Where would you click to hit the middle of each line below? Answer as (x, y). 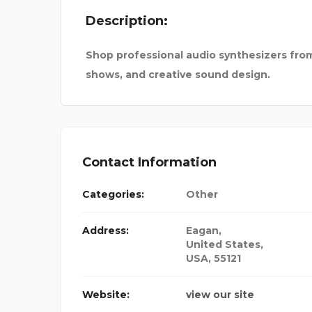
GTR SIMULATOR (189, 22)
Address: (106, 231)
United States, (225, 245)
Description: (127, 21)
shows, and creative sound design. (178, 75)
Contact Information (149, 163)
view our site (220, 295)
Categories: (113, 195)
